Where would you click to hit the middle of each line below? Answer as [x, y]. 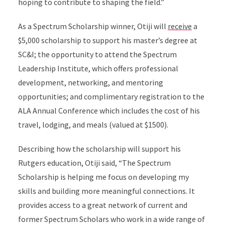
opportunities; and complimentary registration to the [111, 96]
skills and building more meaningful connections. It [106, 191]
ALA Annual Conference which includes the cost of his [109, 110]
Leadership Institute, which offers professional [98, 68]
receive [180, 26]
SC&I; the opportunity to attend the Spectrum [97, 54]
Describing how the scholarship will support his [99, 149]
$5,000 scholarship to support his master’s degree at [107, 40]
